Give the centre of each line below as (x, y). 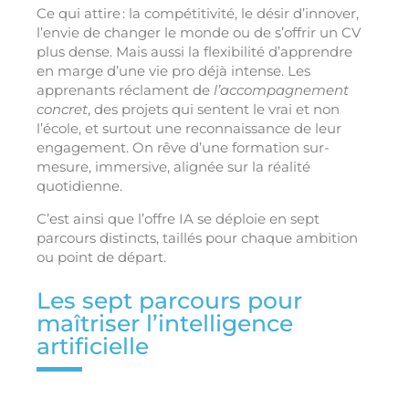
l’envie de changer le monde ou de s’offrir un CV (199, 33)
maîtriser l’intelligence (165, 324)
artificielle (93, 346)
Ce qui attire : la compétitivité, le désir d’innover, (198, 14)
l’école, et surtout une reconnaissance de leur (189, 129)
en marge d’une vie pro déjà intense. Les (173, 71)
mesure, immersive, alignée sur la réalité (173, 167)
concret (62, 110)
